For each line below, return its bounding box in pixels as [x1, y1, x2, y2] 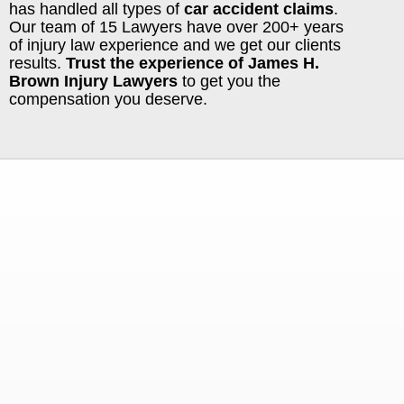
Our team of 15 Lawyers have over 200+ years [9, 18, 344, 37]
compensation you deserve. [9, 90, 207, 109]
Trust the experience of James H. [66, 54, 319, 73]
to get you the [182, 72, 280, 91]
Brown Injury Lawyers [9, 72, 182, 91]
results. [9, 54, 66, 73]
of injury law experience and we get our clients [9, 36, 341, 55]
